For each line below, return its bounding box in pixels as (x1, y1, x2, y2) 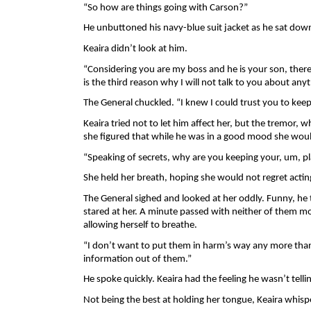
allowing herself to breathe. (83, 219, 199, 230)
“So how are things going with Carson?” (83, 2, 250, 13)
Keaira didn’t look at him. (83, 44, 190, 54)
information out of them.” (83, 253, 194, 264)
